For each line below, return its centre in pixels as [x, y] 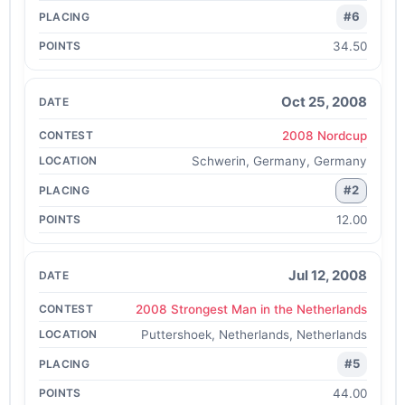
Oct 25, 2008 [324, 101]
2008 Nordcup [324, 135]
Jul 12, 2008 [327, 275]
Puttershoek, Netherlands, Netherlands [254, 334]
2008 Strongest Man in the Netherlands [251, 309]
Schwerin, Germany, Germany [279, 161]
